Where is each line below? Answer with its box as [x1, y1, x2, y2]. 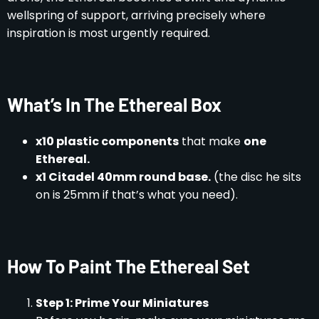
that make [179, 132, 244, 150]
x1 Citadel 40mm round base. [36, 168, 211, 185]
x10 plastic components [36, 132, 179, 150]
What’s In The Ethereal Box [7, 93, 221, 115]
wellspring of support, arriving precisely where [7, 6, 266, 23]
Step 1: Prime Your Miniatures [36, 294, 209, 311]
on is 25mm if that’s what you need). [36, 186, 238, 203]
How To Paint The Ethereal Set [7, 254, 250, 277]
